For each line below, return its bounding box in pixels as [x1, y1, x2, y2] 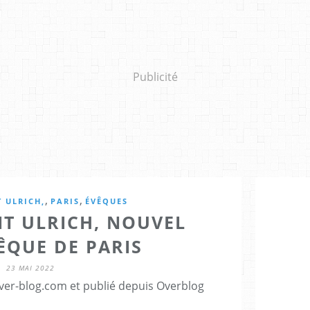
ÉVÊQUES [85, 195, 128, 206]
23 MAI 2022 [6, 262, 55, 273]
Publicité [132, 69, 178, 84]
